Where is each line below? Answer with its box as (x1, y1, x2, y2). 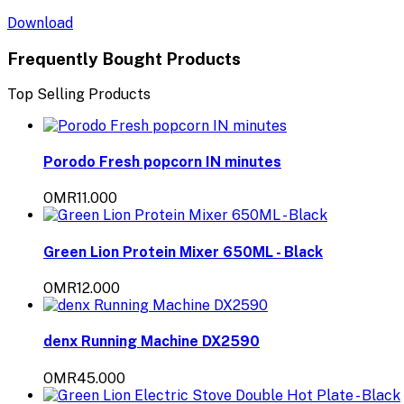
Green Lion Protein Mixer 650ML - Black (43, 243, 323, 261)
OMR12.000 (43, 279, 120, 297)
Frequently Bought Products (7, 49, 241, 69)
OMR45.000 (43, 369, 125, 387)
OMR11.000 (43, 189, 117, 207)
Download (7, 14, 73, 32)
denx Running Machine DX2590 (43, 333, 260, 351)
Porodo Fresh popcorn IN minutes (43, 153, 281, 171)
